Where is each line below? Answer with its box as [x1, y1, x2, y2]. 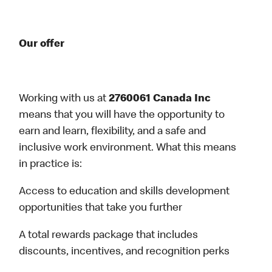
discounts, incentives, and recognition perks [19, 246, 230, 258]
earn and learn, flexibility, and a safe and [19, 126, 206, 138]
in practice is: [19, 159, 83, 171]
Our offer [19, 39, 65, 50]
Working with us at [19, 93, 109, 105]
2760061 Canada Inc [109, 93, 211, 105]
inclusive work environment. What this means [19, 143, 237, 154]
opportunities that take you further [19, 203, 183, 214]
